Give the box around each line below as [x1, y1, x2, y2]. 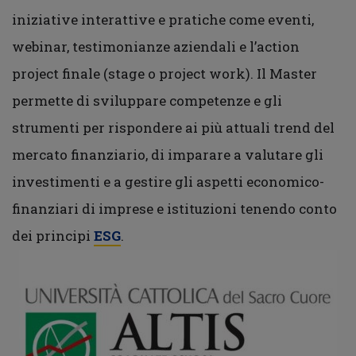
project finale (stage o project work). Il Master [12, 64, 317, 83]
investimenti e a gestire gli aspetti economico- [12, 172, 324, 191]
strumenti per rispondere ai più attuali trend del [12, 118, 335, 137]
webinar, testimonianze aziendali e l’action [12, 37, 300, 56]
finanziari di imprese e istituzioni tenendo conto [12, 199, 337, 218]
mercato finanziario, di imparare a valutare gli [12, 145, 323, 164]
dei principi [12, 226, 94, 245]
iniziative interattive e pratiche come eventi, [12, 10, 314, 29]
